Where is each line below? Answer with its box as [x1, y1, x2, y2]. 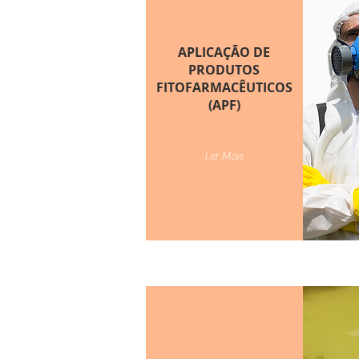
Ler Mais [204, 150, 244, 163]
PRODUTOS [188, 61, 260, 79]
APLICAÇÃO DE [178, 43, 271, 61]
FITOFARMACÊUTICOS [155, 79, 292, 96]
